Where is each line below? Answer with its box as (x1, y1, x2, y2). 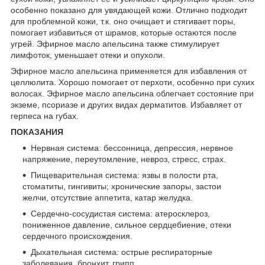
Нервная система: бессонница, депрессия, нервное (31, 143, 233, 153)
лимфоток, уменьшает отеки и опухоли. (11, 50, 165, 60)
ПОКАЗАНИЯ (11, 127, 63, 137)
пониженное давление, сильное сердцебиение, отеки (22, 219, 231, 230)
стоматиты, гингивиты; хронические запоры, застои (22, 181, 221, 191)
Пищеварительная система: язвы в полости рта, (31, 170, 218, 180)
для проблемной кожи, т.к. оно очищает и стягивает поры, (11, 16, 235, 26)
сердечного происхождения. (22, 231, 132, 241)
